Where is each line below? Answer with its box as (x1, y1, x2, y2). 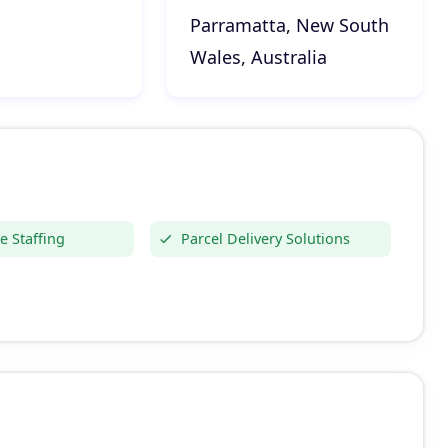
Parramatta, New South (189, 13, 389, 37)
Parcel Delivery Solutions (180, 229, 350, 248)
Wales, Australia (189, 45, 327, 69)
